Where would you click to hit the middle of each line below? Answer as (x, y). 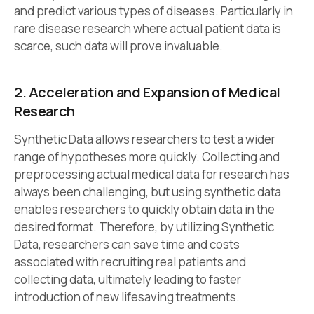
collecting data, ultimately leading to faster (128, 279)
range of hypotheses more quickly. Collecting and (147, 156)
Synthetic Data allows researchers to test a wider (145, 139)
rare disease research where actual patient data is (148, 28)
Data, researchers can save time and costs (127, 244)
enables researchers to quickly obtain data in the (144, 209)
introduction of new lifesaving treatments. (127, 296)
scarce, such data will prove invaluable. (118, 46)
